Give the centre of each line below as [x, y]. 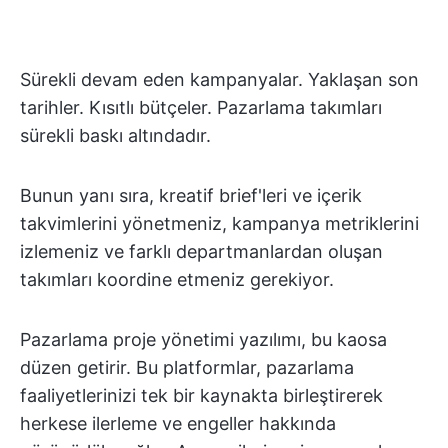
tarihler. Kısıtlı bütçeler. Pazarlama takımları [201, 107]
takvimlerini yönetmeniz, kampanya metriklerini [219, 223]
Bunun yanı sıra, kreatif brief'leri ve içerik [191, 195]
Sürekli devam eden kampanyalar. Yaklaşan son [219, 79]
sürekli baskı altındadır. [115, 135]
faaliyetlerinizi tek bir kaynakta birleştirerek [201, 395]
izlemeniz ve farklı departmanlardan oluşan [201, 251]
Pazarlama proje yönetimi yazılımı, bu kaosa [203, 339]
